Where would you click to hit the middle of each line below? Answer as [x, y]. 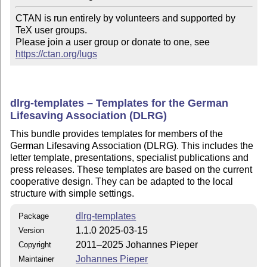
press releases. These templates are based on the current [131, 170]
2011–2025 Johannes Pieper [137, 244]
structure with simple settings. [72, 194]
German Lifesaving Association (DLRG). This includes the [132, 146]
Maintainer [37, 259]
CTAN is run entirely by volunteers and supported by [125, 18]
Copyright [35, 244]
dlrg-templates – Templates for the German [119, 103]
